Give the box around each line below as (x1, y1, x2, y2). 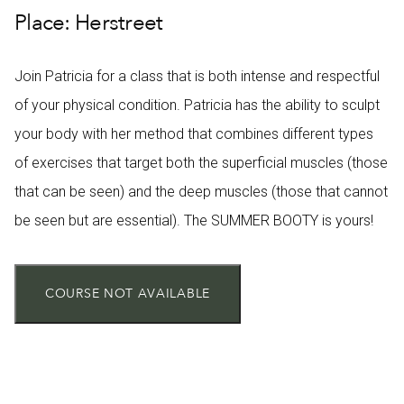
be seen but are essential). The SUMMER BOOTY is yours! (14, 211, 373, 229)
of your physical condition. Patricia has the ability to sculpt (14, 96, 380, 114)
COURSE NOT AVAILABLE (45, 284, 210, 302)
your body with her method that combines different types (14, 124, 373, 142)
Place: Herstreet (14, 7, 163, 38)
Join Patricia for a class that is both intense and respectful (14, 67, 380, 85)
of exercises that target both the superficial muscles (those (14, 153, 388, 171)
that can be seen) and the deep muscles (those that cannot (14, 182, 388, 200)
